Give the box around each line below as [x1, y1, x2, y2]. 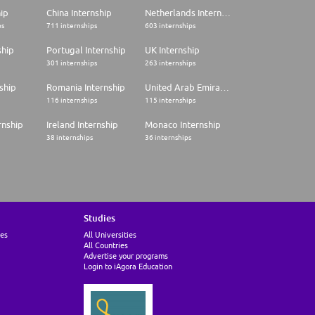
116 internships [46, 96, 97, 105]
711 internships [46, 21, 97, 30]
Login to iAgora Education [83, 262, 172, 271]
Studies [83, 212, 115, 224]
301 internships [46, 58, 97, 67]
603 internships [145, 21, 195, 30]
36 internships [145, 133, 191, 142]
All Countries [83, 240, 128, 250]
